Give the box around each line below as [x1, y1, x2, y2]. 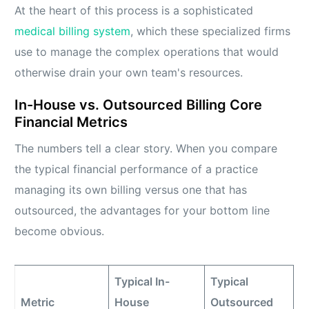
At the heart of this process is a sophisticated [14, 3, 254, 18]
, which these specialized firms [130, 24, 291, 39]
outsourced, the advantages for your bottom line [14, 203, 270, 218]
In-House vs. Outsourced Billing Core [14, 97, 263, 114]
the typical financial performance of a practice [14, 162, 259, 177]
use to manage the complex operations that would [14, 45, 279, 59]
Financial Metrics [14, 114, 128, 131]
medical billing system [14, 24, 131, 39]
